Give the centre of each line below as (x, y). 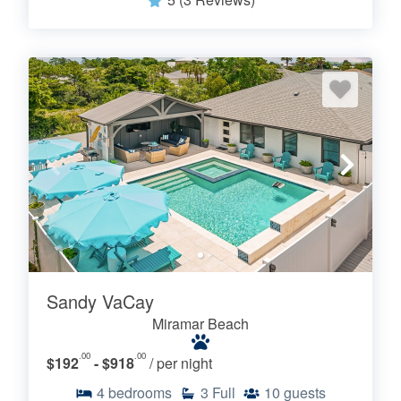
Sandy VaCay (100, 302)
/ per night (181, 363)
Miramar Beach (200, 324)
